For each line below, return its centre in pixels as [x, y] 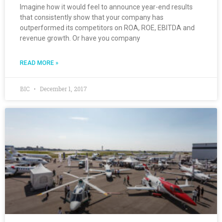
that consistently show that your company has [92, 17]
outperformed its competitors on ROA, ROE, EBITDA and [107, 28]
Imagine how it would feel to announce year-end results [106, 7]
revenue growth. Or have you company [80, 38]
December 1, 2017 [63, 88]
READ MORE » [39, 63]
